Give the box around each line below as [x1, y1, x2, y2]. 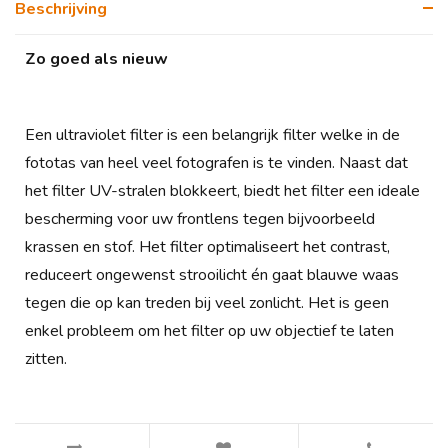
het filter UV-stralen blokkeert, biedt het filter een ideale [25, 180, 420, 202]
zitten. [25, 348, 67, 370]
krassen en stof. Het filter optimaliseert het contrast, [25, 236, 390, 258]
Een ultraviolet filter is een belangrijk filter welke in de [25, 124, 400, 146]
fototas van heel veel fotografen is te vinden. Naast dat [25, 152, 408, 174]
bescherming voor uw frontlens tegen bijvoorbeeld [25, 208, 375, 230]
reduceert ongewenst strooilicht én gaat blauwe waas [25, 264, 399, 286]
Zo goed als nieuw [25, 48, 168, 70]
